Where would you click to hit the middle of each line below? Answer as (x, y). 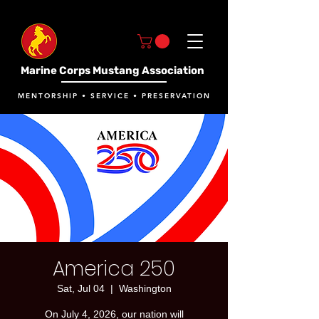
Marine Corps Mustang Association (112, 71)
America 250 (114, 269)
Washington (145, 289)
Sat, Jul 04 (80, 289)
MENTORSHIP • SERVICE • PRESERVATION (114, 96)
